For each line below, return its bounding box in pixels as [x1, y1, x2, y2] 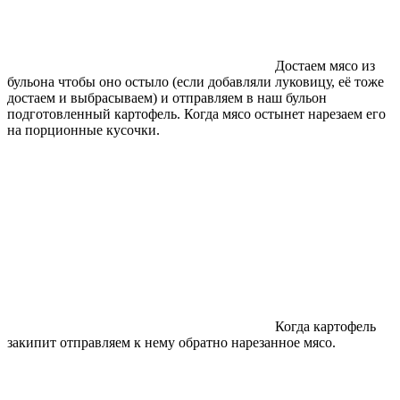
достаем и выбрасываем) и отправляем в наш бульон [7, 89, 327, 105]
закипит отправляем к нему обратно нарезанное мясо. [7, 334, 336, 350]
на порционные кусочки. [7, 121, 160, 137]
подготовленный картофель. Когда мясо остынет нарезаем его [7, 105, 386, 121]
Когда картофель [275, 318, 376, 334]
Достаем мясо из [275, 57, 375, 73]
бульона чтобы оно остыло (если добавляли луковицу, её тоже [7, 73, 384, 89]
